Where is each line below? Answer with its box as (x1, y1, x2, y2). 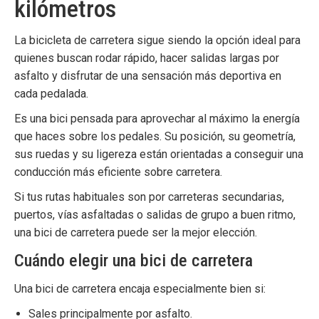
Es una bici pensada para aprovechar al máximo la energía (14, 112, 300, 125)
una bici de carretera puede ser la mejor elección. (14, 226, 257, 239)
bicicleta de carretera (29, 33, 134, 47)
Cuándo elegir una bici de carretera (14, 251, 253, 271)
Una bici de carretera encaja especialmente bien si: (14, 282, 266, 296)
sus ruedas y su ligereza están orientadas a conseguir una (14, 147, 303, 161)
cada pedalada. (14, 87, 88, 100)
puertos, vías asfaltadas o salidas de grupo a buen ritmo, (14, 208, 296, 221)
